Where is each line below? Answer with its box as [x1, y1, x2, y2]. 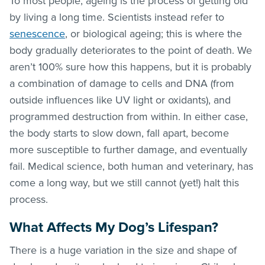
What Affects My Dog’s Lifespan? [9, 218, 218, 236]
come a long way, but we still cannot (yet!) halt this [9, 176, 239, 189]
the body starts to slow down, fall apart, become [9, 126, 229, 140]
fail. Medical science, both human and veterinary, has [9, 159, 253, 173]
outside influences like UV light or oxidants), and [9, 93, 231, 106]
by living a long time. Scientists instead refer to [9, 10, 224, 24]
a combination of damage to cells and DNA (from [9, 76, 234, 90]
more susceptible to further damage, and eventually [9, 143, 247, 156]
